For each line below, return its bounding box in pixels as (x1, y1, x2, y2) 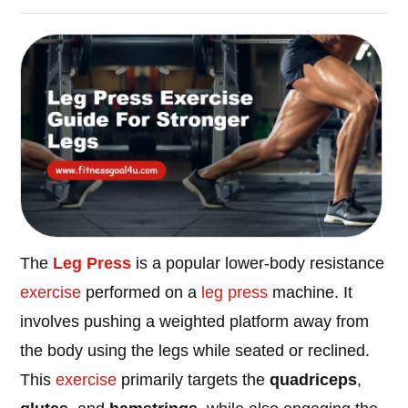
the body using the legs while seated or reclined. (20, 342, 371, 361)
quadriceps (270, 371, 358, 390)
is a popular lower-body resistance (131, 254, 385, 273)
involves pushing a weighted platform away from (20, 312, 370, 331)
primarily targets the (117, 371, 270, 390)
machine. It (268, 283, 353, 302)
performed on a (81, 283, 202, 302)
